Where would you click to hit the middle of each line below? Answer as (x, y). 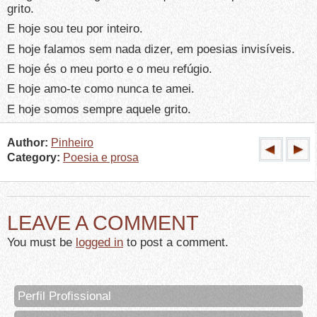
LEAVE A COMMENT (103, 222)
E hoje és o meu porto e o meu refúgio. (110, 69)
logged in (99, 242)
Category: (34, 157)
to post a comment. (176, 242)
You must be (41, 242)
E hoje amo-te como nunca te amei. (101, 89)
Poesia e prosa (101, 157)
